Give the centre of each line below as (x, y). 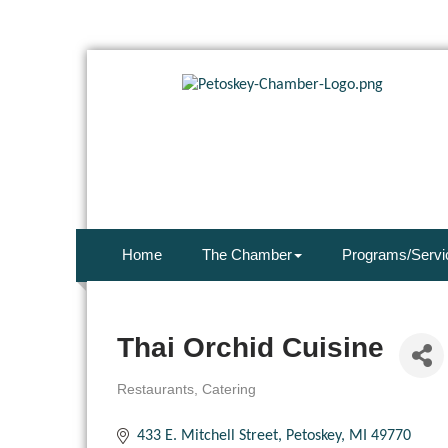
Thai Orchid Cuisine (250, 348)
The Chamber (247, 255)
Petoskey (313, 436)
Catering (229, 390)
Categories (146, 402)
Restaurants (155, 390)
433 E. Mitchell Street (207, 436)
